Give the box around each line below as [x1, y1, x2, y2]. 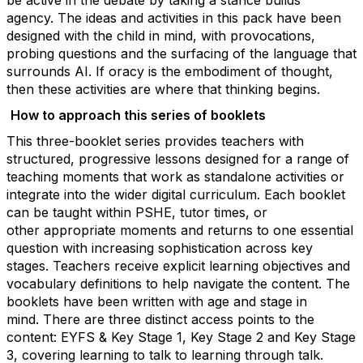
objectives [263, 258, 323, 274]
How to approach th [11, 107, 137, 123]
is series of [137, 107, 207, 123]
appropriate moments [44, 222, 177, 238]
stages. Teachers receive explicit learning [6, 258, 258, 274]
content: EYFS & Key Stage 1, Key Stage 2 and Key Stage [6, 329, 356, 345]
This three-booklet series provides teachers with [6, 133, 304, 149]
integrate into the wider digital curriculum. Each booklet [6, 186, 345, 203]
